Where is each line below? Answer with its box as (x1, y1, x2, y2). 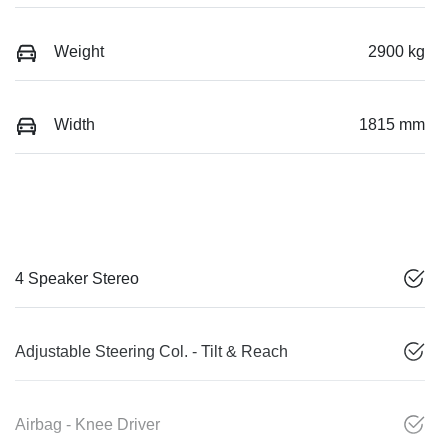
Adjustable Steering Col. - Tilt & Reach (15, 343, 288, 361)
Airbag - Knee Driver (15, 416, 160, 434)
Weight (54, 42, 104, 60)
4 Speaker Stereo (15, 270, 139, 288)
